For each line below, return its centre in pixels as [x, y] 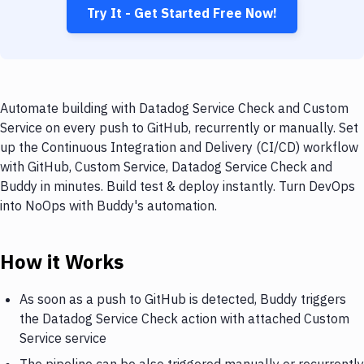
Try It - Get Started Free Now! [182, 13]
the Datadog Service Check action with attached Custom [184, 318]
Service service [63, 338]
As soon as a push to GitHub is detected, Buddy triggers [183, 299]
